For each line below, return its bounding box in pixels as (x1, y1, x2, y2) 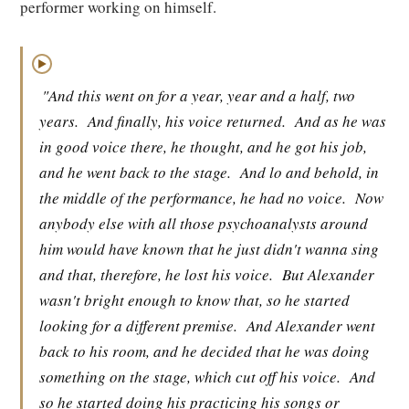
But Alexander (282, 264, 374, 285)
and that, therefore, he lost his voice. (39, 264, 273, 285)
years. (39, 110, 79, 131)
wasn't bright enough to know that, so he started (39, 289, 350, 310)
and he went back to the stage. (39, 162, 231, 183)
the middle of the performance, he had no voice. (39, 187, 346, 208)
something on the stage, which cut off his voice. (39, 366, 341, 387)
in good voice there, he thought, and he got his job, (39, 136, 367, 157)
